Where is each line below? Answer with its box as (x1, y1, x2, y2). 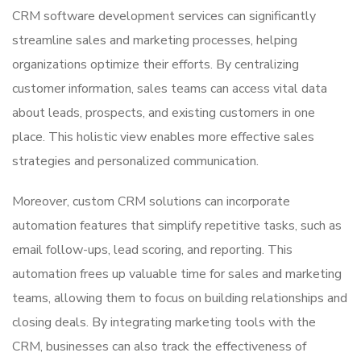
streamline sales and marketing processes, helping (12, 31, 297, 50)
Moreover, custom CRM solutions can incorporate (12, 193, 290, 211)
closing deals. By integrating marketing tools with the (12, 313, 316, 332)
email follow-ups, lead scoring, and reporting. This (12, 241, 293, 259)
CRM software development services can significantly (12, 7, 316, 26)
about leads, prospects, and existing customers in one (12, 104, 315, 122)
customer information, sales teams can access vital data (12, 80, 327, 98)
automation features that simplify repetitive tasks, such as (12, 217, 342, 235)
